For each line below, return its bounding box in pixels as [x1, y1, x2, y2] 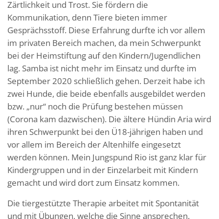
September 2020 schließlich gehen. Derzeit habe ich [7, 75, 205, 87]
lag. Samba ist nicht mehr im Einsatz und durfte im [7, 62, 197, 74]
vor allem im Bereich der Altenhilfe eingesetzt [7, 138, 181, 150]
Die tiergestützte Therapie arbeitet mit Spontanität [7, 197, 199, 209]
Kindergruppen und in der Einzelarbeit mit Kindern [7, 164, 198, 175]
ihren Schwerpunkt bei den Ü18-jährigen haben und [7, 126, 203, 137]
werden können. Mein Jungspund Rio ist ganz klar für [7, 151, 206, 163]
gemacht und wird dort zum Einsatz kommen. [7, 176, 179, 188]
